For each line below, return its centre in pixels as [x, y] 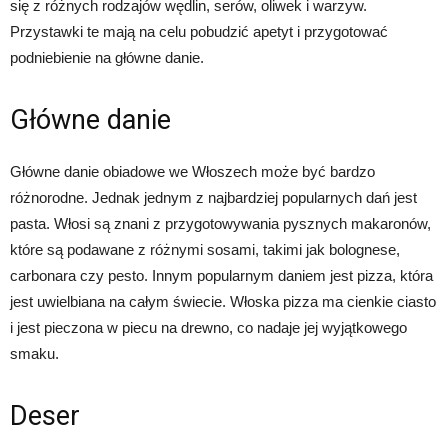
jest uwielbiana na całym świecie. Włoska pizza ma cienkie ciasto [223, 301]
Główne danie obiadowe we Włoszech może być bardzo [192, 171]
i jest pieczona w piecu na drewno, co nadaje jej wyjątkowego [208, 327]
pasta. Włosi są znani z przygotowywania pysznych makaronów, [220, 223]
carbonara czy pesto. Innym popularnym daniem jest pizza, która [221, 275]
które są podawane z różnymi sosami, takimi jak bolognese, [205, 249]
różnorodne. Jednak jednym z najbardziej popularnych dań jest [213, 197]
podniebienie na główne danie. [107, 57]
